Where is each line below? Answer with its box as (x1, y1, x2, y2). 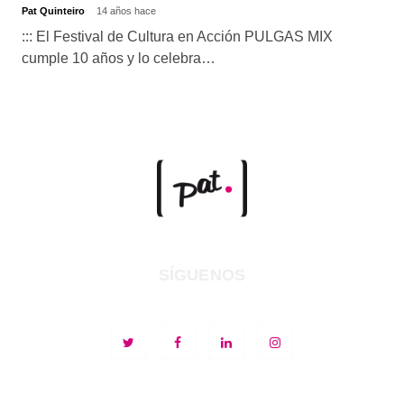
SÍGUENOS (158, 266, 246, 285)
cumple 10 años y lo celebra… (21, 50, 216, 66)
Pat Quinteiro (21, 5, 87, 16)
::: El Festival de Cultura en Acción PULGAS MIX (21, 28, 333, 44)
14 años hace (96, 5, 156, 16)
